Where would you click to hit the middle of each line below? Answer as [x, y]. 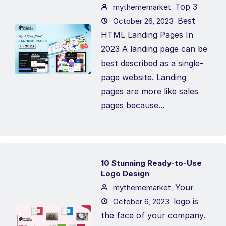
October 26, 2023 [142, 21]
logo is [186, 201]
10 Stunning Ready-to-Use [151, 163]
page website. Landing [144, 77]
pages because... [133, 105]
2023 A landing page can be [154, 49]
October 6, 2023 [140, 202]
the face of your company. [153, 215]
